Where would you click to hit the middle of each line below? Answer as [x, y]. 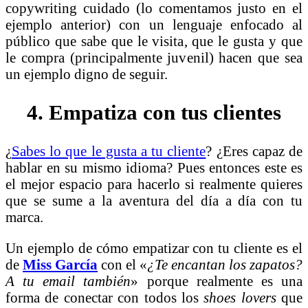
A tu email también [68, 280]
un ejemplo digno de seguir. [87, 74]
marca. [24, 217]
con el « [124, 264]
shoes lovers [242, 297]
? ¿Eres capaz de [254, 151]
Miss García [60, 264]
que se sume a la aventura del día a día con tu [154, 200]
